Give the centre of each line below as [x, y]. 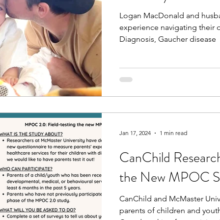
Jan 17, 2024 [135, 133]
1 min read [173, 133]
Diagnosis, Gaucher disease [168, 39]
